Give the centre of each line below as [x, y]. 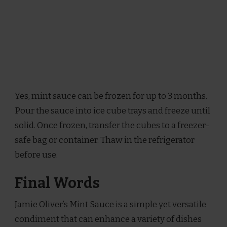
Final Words [57, 183]
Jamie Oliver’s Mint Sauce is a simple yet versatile [110, 204]
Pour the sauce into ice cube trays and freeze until [112, 111]
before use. [36, 155]
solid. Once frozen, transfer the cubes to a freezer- [112, 126]
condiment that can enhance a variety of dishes [108, 219]
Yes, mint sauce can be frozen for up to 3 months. [111, 96]
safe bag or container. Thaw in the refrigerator [105, 140]
